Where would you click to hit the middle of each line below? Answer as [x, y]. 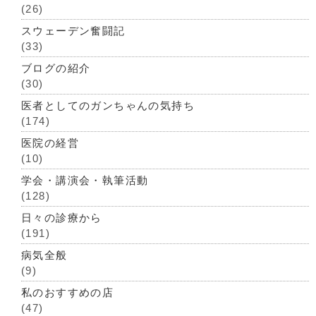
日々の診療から [62, 218]
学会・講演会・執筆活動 [85, 180]
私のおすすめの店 [68, 292]
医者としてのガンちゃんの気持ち [108, 105]
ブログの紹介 [56, 68]
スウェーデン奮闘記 [73, 31]
